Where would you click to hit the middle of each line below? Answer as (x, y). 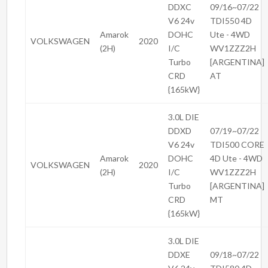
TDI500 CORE (237, 145)
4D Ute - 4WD (237, 159)
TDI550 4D (231, 21)
